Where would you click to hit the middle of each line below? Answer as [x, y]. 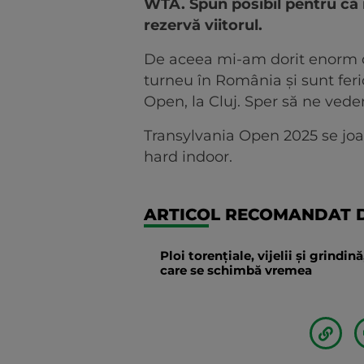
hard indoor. [188, 157]
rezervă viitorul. [203, 26]
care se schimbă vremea [236, 271]
